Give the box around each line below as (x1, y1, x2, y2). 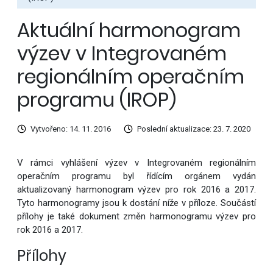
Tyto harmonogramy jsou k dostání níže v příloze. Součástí (16, 197, 257, 209)
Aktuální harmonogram (16, 16, 241, 44)
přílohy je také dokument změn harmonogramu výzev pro (16, 211, 257, 222)
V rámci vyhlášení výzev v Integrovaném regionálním (16, 157, 257, 169)
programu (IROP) (16, 86, 176, 114)
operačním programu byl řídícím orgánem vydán (16, 171, 257, 182)
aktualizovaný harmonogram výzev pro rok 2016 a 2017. (16, 184, 257, 196)
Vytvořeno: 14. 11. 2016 (30, 124, 111, 134)
